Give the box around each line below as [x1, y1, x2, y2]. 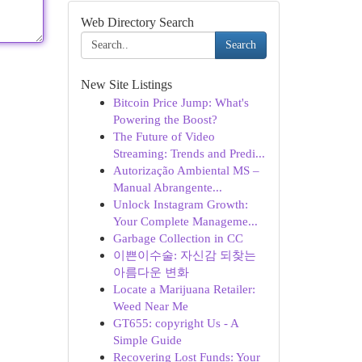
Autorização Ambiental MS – [112, 163, 259, 177]
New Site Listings [80, 78, 172, 91]
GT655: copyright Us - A [112, 316, 238, 330]
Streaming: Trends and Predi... [112, 146, 265, 160]
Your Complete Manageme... [112, 214, 258, 228]
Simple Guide [112, 333, 182, 347]
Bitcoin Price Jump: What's [112, 95, 249, 109]
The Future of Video [112, 129, 215, 143]
